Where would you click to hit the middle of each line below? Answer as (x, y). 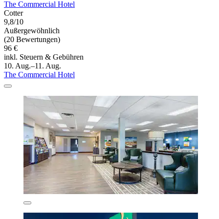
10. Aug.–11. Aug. (33, 66)
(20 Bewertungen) (32, 40)
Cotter (13, 13)
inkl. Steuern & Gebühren (44, 57)
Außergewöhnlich (32, 31)
